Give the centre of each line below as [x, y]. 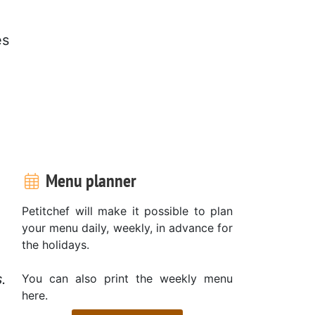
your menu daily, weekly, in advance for [127, 227]
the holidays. [56, 244]
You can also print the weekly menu [127, 278]
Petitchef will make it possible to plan [127, 211]
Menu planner [89, 180]
